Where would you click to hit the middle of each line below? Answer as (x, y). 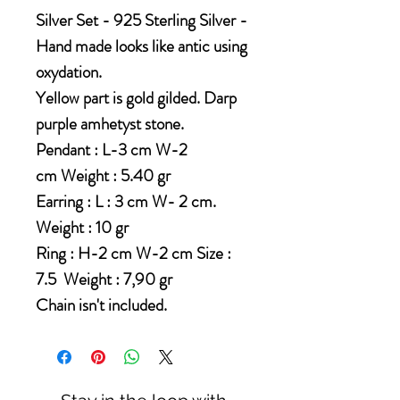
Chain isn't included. (101, 305)
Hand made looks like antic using (142, 46)
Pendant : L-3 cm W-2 (112, 150)
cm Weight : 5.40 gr (103, 176)
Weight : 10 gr (82, 228)
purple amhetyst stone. (110, 124)
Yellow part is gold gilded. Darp (136, 98)
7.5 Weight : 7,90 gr (104, 279)
